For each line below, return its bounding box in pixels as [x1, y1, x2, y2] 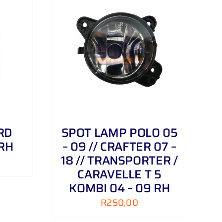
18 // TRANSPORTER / [61, 151, 178, 170]
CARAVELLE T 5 [77, 165, 162, 184]
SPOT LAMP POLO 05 [61, 123, 178, 143]
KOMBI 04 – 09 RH [69, 179, 170, 198]
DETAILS [3, 47, 30, 57]
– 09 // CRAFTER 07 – [62, 137, 176, 157]
